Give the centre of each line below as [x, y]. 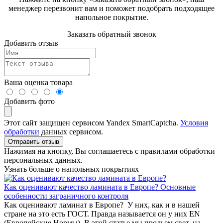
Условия [194, 122]
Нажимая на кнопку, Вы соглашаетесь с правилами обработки [110, 151]
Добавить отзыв [31, 43]
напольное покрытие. [111, 17]
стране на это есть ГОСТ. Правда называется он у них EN [102, 214]
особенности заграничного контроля [66, 196]
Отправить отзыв [34, 141]
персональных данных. [43, 160]
